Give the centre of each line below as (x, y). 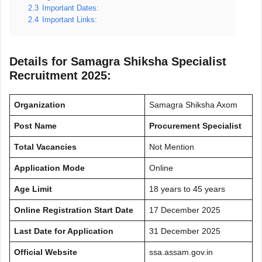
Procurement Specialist (195, 125)
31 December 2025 (185, 231)
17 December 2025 (185, 210)
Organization (40, 104)
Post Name (35, 125)
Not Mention (172, 146)
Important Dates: (70, 8)
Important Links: (70, 20)
